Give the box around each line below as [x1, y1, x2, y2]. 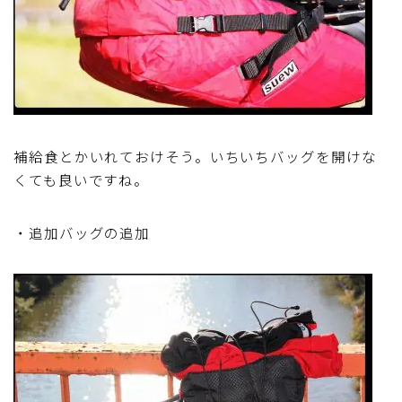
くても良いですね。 [13, 169, 150, 189]
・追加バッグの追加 [13, 222, 151, 242]
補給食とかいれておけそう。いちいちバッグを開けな [13, 145, 377, 166]
